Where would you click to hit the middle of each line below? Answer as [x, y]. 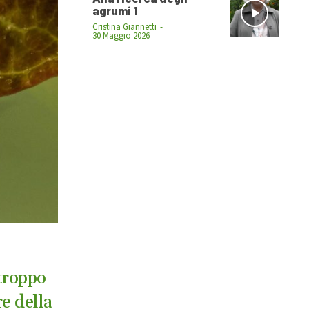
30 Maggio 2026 [121, 35]
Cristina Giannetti [124, 26]
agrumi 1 [115, 10]
